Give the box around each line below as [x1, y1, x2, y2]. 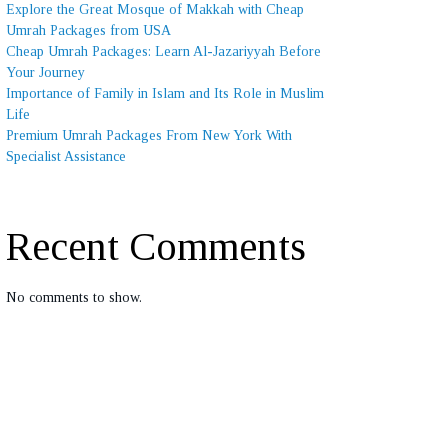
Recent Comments [6, 224, 306, 270]
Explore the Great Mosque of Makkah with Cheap [6, 2, 304, 18]
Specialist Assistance [6, 149, 126, 165]
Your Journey [6, 65, 85, 81]
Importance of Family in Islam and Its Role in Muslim [6, 86, 324, 102]
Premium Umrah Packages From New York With [6, 128, 292, 144]
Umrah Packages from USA [6, 23, 171, 39]
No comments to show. [6, 290, 142, 306]
